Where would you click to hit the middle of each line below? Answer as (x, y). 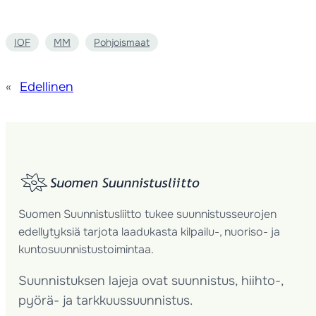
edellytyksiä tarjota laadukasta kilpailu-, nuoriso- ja (149, 231)
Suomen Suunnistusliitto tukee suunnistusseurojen (147, 214)
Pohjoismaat (122, 42)
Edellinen (47, 87)
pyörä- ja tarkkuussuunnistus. (105, 300)
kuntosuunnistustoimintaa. (86, 249)
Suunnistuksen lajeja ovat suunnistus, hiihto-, (151, 280)
